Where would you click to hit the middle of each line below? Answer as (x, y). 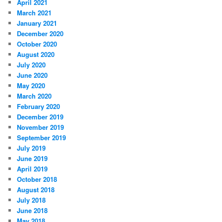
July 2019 (31, 148)
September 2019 (42, 137)
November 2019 (41, 127)
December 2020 (40, 33)
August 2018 (36, 189)
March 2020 (34, 96)
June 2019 (32, 158)
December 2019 (40, 116)
